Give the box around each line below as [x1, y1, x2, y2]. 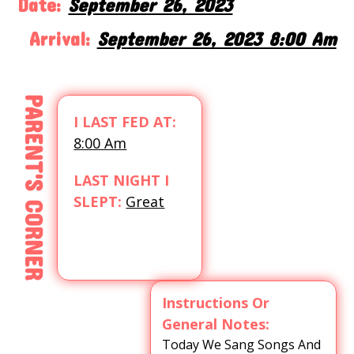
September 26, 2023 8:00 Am [96, 28, 337, 50]
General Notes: [161, 314, 269, 333]
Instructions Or [161, 293, 269, 312]
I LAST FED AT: [73, 112, 177, 131]
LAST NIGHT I [73, 171, 170, 190]
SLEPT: [73, 192, 122, 211]
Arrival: [28, 28, 90, 50]
